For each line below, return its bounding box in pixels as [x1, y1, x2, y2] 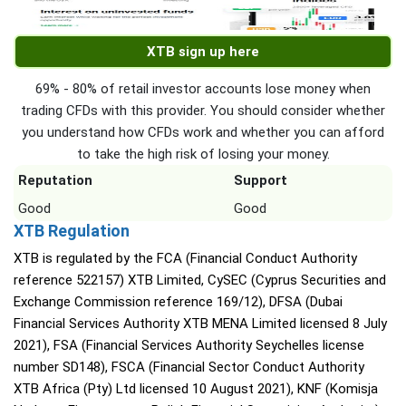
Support [234, 172, 287, 188]
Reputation [18, 172, 92, 188]
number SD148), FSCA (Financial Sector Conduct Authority [14, 359, 364, 375]
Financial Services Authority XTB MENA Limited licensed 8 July [14, 315, 387, 332]
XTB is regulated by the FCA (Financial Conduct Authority [14, 250, 357, 266]
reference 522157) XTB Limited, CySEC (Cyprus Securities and [14, 272, 386, 288]
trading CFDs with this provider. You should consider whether [21, 102, 385, 119]
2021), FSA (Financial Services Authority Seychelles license [14, 337, 364, 353]
